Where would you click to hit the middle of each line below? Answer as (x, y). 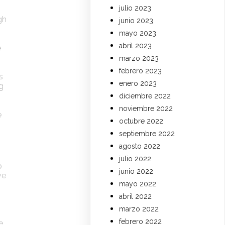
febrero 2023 (141, 71)
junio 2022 (136, 172)
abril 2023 (136, 46)
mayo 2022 (138, 184)
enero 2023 (138, 84)
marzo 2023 (139, 59)
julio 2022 (135, 159)
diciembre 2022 (145, 96)
